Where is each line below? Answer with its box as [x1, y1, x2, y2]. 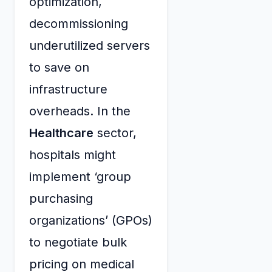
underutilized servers [29, 38, 150, 53]
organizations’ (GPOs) [29, 212, 152, 228]
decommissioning [29, 16, 128, 31]
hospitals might [29, 147, 116, 162]
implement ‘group [29, 169, 131, 184]
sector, [93, 125, 137, 140]
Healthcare [29, 125, 93, 140]
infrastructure [29, 81, 107, 97]
